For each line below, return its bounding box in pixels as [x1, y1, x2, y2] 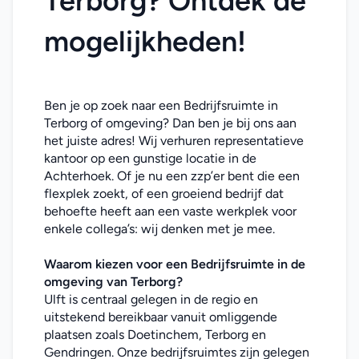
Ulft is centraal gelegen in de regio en [44, 292, 258, 307]
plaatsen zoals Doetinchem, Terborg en [44, 327, 266, 342]
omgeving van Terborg [44, 274, 176, 289]
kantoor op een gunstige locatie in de [44, 151, 256, 166]
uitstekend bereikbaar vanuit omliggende [44, 309, 277, 325]
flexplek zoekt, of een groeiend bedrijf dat [44, 186, 284, 201]
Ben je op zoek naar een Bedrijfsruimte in [44, 98, 278, 113]
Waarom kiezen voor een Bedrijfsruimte [44, 256, 277, 272]
